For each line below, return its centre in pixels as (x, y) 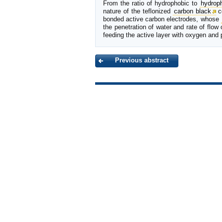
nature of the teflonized (138, 11)
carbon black (192, 11)
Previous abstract (142, 60)
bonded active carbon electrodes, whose (162, 19)
